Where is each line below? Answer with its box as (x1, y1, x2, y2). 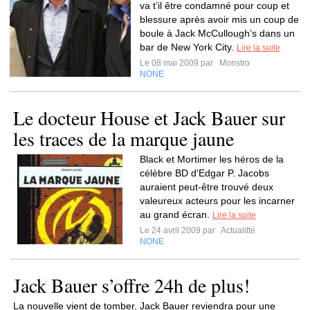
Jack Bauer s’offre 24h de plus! (13, 272, 250, 298)
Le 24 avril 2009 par (140, 226, 219, 235)
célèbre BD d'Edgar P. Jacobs (140, 167, 269, 179)
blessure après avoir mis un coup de (140, 14, 299, 25)
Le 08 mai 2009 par (140, 58, 217, 68)
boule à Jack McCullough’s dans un (140, 28, 295, 39)
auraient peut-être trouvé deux (140, 181, 273, 192)
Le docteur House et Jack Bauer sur (13, 104, 285, 131)
